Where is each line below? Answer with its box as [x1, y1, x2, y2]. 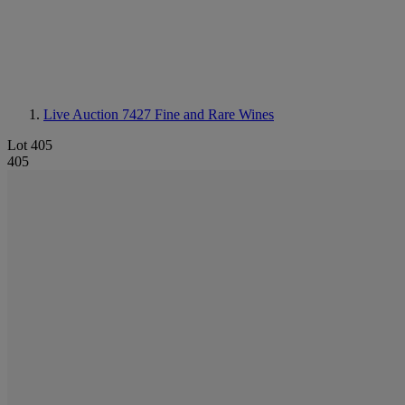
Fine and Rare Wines [155, 107, 274, 122]
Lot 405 [7, 137, 52, 153]
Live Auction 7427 [43, 107, 155, 122]
